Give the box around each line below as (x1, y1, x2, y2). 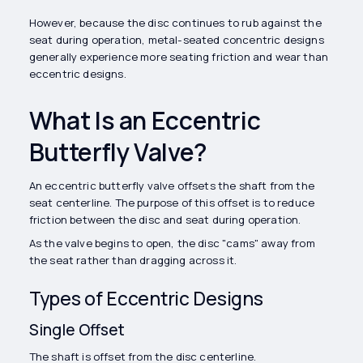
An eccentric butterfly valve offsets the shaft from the (28, 178, 314, 194)
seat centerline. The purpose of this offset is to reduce (28, 195, 315, 211)
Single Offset (28, 318, 125, 340)
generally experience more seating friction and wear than (28, 49, 329, 65)
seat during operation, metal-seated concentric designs (28, 32, 324, 48)
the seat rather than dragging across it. (28, 253, 237, 268)
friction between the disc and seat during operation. (28, 212, 301, 228)
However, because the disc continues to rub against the (28, 15, 322, 31)
